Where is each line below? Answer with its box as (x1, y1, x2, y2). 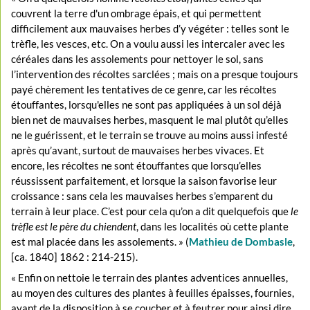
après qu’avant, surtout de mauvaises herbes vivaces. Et (11, 144, 265, 157)
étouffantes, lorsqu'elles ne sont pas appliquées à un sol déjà (11, 98, 282, 111)
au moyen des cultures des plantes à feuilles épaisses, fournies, (11, 286, 295, 299)
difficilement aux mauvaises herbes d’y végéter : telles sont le (11, 22, 290, 35)
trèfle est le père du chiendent (11, 220, 137, 233)
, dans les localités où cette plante (136, 220, 289, 233)
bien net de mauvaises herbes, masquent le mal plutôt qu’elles (11, 113, 289, 127)
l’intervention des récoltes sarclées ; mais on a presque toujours (11, 68, 299, 81)
